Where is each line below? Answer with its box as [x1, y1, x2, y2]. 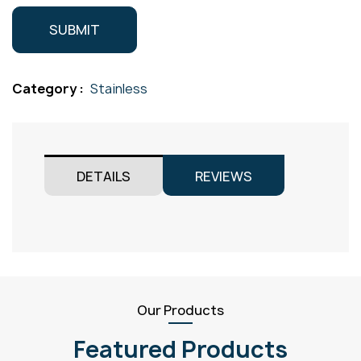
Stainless [90, 80, 147, 98]
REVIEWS [195, 168, 252, 186]
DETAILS [77, 168, 131, 186]
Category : [12, 80, 86, 98]
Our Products [137, 301, 224, 320]
